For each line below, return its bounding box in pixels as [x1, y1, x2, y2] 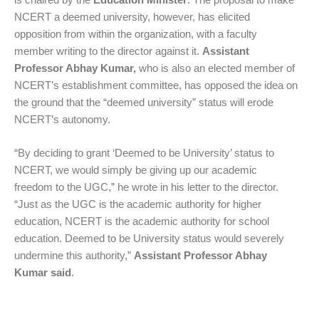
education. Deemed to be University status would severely [14, 231, 284, 244]
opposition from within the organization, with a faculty [14, 28, 257, 41]
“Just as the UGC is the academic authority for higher [14, 197, 261, 210]
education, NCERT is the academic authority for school [14, 214, 269, 227]
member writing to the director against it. [14, 45, 202, 58]
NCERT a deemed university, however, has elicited [14, 11, 250, 23]
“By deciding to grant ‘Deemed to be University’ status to [14, 146, 274, 159]
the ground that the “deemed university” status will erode [14, 96, 273, 109]
